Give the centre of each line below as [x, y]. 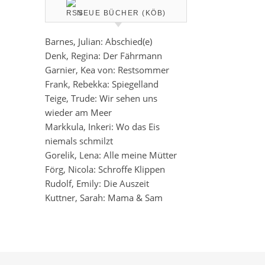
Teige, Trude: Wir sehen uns [101, 98]
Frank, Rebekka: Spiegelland [102, 84]
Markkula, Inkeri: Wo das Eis [102, 127]
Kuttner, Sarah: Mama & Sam [104, 198]
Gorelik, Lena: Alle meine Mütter [111, 155]
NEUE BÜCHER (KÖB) [122, 13]
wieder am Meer [78, 112]
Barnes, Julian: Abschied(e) [98, 41]
